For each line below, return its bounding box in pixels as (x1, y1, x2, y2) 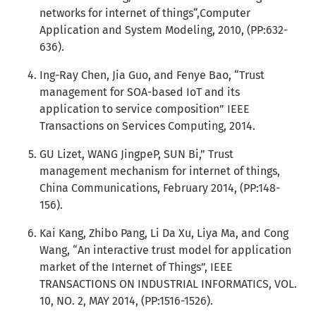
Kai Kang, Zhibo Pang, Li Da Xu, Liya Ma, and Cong (39, 226, 288, 240)
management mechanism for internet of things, (39, 164, 280, 178)
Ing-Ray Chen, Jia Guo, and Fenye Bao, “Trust (39, 68, 265, 82)
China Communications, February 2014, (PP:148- (39, 181, 280, 195)
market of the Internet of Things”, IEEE (39, 260, 233, 274)
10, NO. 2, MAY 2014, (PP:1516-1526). (39, 294, 213, 308)
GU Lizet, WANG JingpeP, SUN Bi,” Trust (39, 147, 233, 161)
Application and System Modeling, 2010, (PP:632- (39, 23, 288, 37)
